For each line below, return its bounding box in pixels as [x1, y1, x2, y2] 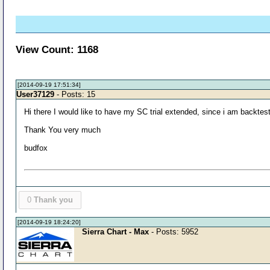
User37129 [16, 90, 55, 99]
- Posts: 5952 [149, 227, 199, 236]
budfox [24, 143, 48, 153]
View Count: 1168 [16, 43, 99, 56]
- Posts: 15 [54, 90, 96, 99]
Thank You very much [24, 125, 101, 135]
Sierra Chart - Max [82, 227, 149, 236]
